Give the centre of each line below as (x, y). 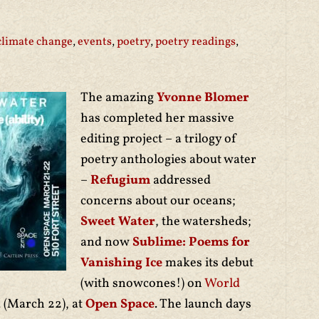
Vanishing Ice (121, 263)
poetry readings (195, 42)
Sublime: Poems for (190, 242)
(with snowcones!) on (142, 284)
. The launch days (203, 304)
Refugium (120, 181)
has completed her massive (157, 119)
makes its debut (208, 263)
